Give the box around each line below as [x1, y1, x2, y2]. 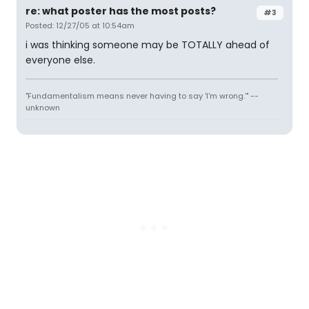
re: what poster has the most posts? [26, 4, 216, 18]
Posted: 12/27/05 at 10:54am [26, 20, 134, 31]
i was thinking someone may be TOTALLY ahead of [26, 38, 270, 52]
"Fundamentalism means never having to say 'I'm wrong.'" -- [26, 90, 259, 101]
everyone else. [26, 53, 95, 67]
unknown [26, 102, 60, 113]
